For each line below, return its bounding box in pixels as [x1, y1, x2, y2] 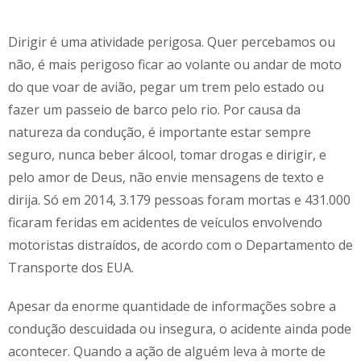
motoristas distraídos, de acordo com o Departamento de [8, 235, 353, 254]
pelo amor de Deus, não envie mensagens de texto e [8, 168, 324, 186]
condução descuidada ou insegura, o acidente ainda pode [8, 319, 351, 338]
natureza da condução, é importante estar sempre [8, 122, 311, 141]
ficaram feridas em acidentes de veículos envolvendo [8, 213, 322, 231]
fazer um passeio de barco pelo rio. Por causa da [8, 100, 301, 118]
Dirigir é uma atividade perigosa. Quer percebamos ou [8, 32, 335, 51]
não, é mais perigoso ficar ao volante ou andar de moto [8, 55, 342, 73]
